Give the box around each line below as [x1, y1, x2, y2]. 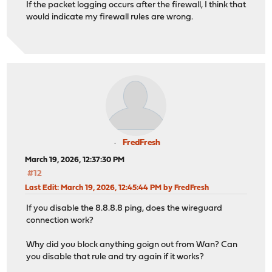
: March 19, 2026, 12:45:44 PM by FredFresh [57, 184, 209, 192]
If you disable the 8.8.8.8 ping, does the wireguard [26, 204, 223, 214]
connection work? [26, 216, 94, 226]
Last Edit [25, 184, 58, 192]
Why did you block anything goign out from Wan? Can [26, 240, 238, 250]
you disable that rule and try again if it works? [26, 253, 205, 262]
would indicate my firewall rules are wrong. [26, 12, 194, 22]
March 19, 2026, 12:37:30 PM [25, 156, 125, 164]
